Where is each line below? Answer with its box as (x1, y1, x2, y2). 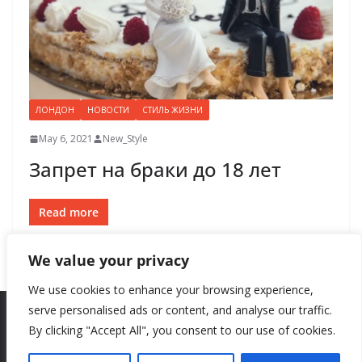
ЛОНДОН (36, 104, 74, 116)
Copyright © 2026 (57, 339, 152, 355)
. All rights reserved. (204, 339, 305, 355)
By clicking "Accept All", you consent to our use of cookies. (28, 322, 335, 338)
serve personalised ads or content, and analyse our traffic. (28, 302, 332, 318)
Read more (39, 204, 99, 221)
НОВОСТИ (87, 104, 129, 116)
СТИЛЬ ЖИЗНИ (142, 104, 203, 116)
